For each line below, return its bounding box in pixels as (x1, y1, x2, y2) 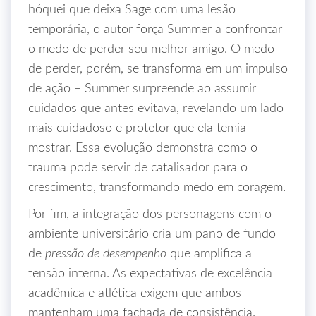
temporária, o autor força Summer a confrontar (28, 23, 282, 36)
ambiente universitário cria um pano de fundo (28, 228, 276, 241)
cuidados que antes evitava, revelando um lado (28, 102, 284, 115)
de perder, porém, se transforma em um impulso (28, 63, 288, 75)
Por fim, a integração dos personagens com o (28, 208, 272, 221)
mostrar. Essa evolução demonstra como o (28, 142, 257, 154)
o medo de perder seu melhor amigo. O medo (28, 43, 274, 56)
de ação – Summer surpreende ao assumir (28, 83, 256, 95)
